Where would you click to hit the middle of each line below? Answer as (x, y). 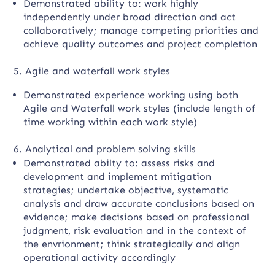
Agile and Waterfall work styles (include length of (140, 108)
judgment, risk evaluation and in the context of (135, 230)
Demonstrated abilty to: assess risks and (119, 163)
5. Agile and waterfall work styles (92, 71)
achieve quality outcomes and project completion (141, 44)
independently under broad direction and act (130, 17)
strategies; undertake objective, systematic (126, 190)
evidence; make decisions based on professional (137, 217)
